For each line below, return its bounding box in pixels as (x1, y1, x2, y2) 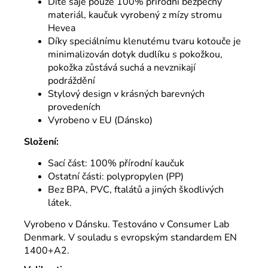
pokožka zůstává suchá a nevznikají (48, 60, 196, 74)
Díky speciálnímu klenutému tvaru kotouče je (48, 34, 241, 48)
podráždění (48, 74, 95, 87)
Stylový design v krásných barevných (48, 87, 205, 100)
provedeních (48, 100, 100, 114)
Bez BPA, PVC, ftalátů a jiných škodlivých (48, 182, 224, 196)
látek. (48, 196, 72, 209)
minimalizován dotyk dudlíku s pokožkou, (48, 47, 223, 61)
